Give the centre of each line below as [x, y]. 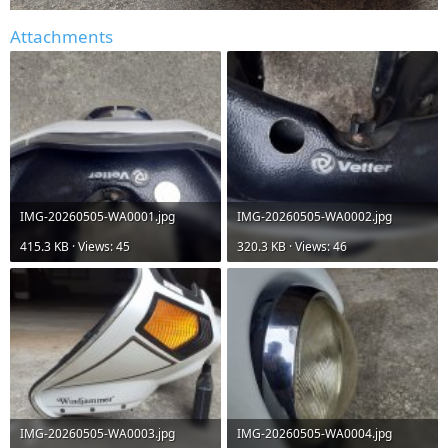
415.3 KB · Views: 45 [75, 247]
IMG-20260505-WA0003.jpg [97, 434]
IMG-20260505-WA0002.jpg [314, 217]
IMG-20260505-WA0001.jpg [97, 217]
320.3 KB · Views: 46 [292, 247]
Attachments [61, 37]
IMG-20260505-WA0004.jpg [314, 434]
